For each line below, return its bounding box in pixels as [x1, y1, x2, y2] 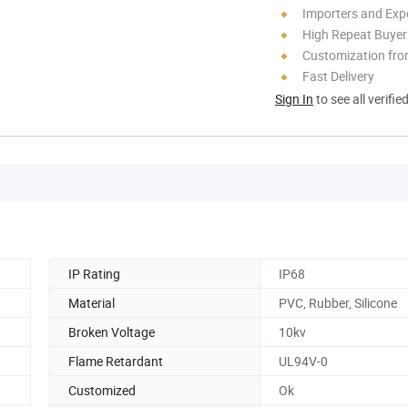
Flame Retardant [68, 352, 163, 370]
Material [68, 293, 115, 311]
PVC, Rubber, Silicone [279, 293, 397, 311]
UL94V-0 [279, 352, 328, 370]
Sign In [275, 89, 313, 107]
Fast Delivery [302, 66, 374, 85]
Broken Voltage [68, 322, 155, 341]
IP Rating [68, 264, 120, 282]
